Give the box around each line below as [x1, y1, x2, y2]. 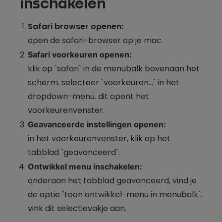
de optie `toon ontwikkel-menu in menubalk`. [28, 188, 202, 200]
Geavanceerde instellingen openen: [28, 119, 166, 129]
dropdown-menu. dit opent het [28, 90, 149, 102]
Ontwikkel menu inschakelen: [28, 161, 142, 171]
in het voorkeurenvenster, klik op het [28, 132, 170, 144]
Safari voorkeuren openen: [28, 49, 132, 59]
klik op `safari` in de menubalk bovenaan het [28, 62, 200, 74]
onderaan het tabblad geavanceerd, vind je [28, 174, 197, 186]
